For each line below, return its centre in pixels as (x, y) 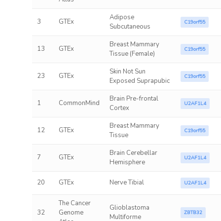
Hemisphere (127, 162)
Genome (71, 213)
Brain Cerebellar (133, 153)
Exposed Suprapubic (139, 81)
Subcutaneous (130, 27)
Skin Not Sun (127, 72)
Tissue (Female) (132, 54)
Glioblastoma (129, 208)
